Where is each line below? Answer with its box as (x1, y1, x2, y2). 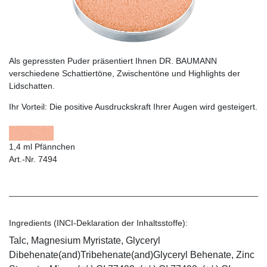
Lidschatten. (9, 80, 55, 91)
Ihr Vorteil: (9, 101, 49, 111)
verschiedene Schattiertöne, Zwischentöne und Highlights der (9, 68, 240, 78)
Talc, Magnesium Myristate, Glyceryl (9, 235, 160, 246)
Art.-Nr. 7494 (9, 154, 57, 164)
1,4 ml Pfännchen (9, 141, 75, 151)
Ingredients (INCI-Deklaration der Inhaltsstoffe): (9, 218, 188, 228)
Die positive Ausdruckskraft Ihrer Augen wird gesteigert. (49, 101, 257, 111)
